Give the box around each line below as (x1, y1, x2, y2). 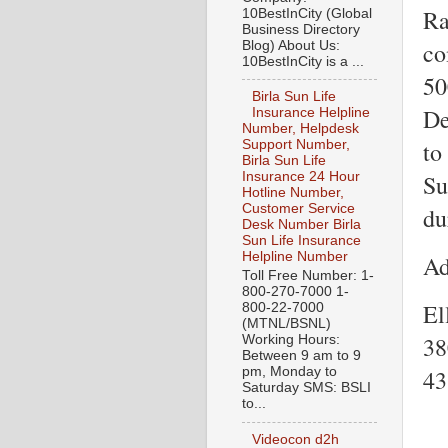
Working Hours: (242, 332, 340, 348)
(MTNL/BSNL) (242, 316, 331, 332)
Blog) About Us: (242, 37, 340, 53)
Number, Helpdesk (242, 121, 359, 137)
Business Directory (242, 21, 360, 37)
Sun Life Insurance (242, 233, 361, 249)
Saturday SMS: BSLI (242, 380, 371, 396)
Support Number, (242, 137, 350, 153)
